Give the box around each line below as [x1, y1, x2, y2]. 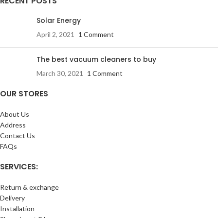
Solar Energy [36, 16, 81, 26]
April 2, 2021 [36, 30, 74, 39]
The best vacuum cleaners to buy [36, 54, 156, 65]
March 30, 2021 [36, 69, 83, 78]
